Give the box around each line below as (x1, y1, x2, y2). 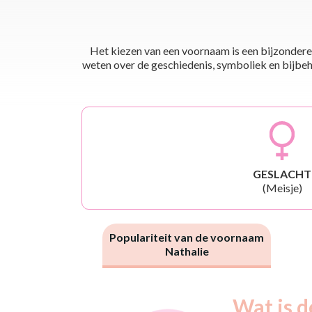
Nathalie (164, 244, 209, 258)
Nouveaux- (116, 293, 173, 307)
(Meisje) (262, 180, 302, 194)
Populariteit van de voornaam (109, 230, 264, 244)
